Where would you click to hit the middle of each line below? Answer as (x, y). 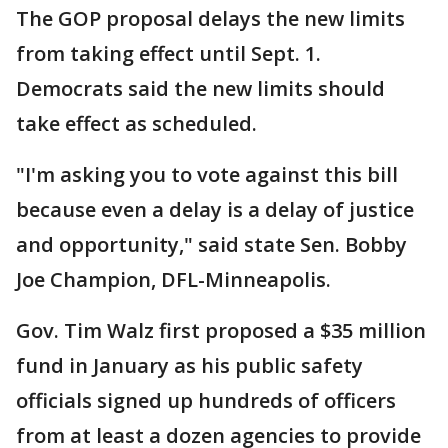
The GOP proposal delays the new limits (210, 18)
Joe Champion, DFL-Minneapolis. (173, 279)
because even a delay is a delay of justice (215, 209)
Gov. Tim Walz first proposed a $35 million (221, 330)
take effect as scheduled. (139, 123)
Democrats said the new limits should (200, 88)
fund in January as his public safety (189, 365)
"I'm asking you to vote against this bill (207, 174)
